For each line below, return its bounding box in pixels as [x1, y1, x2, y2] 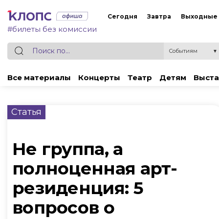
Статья [11, 107, 42, 117]
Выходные [181, 12, 218, 20]
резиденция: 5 [12, 177, 143, 198]
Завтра [147, 12, 171, 20]
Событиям [169, 47, 197, 54]
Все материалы [7, 73, 71, 82]
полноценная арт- [12, 158, 177, 179]
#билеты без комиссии [7, 24, 97, 34]
